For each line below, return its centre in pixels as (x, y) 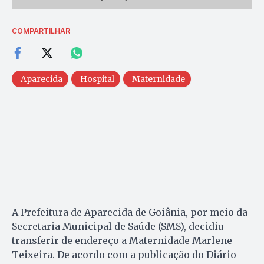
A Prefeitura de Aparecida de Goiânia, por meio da (130, 212)
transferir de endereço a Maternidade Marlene (122, 240)
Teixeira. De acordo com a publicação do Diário (124, 254)
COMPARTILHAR (41, 31)
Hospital (97, 79)
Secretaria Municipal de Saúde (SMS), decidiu (118, 226)
